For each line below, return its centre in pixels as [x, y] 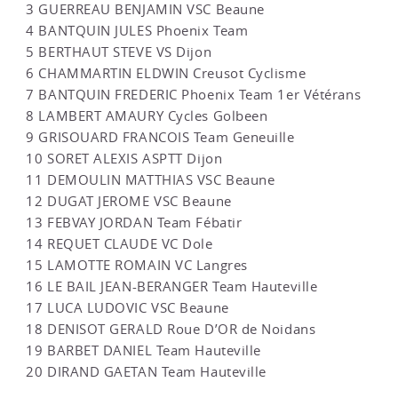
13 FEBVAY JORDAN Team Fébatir [134, 222]
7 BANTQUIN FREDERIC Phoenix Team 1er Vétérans [194, 94]
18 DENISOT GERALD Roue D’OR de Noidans [171, 329]
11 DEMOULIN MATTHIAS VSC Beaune [151, 179]
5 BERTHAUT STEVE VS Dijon [119, 52]
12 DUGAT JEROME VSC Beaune [129, 201]
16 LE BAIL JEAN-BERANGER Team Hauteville [172, 286]
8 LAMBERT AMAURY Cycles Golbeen [147, 115]
